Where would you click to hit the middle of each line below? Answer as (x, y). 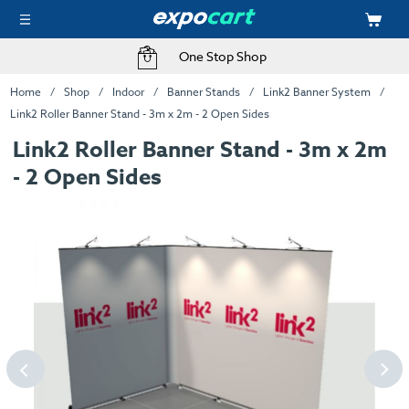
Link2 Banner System (317, 91)
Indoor (128, 91)
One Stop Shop (223, 57)
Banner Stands (204, 91)
